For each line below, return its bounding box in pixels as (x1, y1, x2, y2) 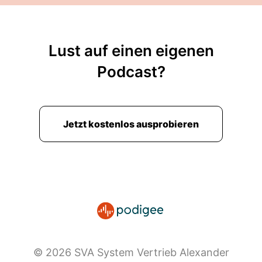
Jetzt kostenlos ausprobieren (63, 118, 199, 130)
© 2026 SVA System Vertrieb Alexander (33, 246, 229, 258)
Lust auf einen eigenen (48, 42, 214, 60)
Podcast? (96, 63, 166, 81)
